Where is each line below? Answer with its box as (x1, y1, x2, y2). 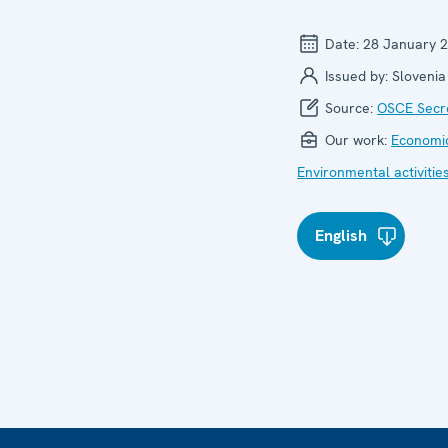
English (315, 225, 367, 246)
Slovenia (392, 67, 446, 85)
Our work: (321, 131, 391, 149)
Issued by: (321, 67, 392, 85)
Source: (321, 99, 377, 117)
